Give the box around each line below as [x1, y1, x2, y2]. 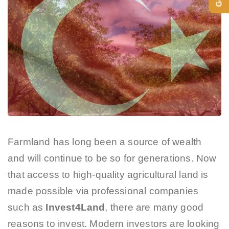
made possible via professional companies [8, 185, 199, 196]
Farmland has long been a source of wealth [8, 136, 202, 147]
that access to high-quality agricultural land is [8, 169, 209, 180]
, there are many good [105, 201, 204, 213]
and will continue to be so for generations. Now [8, 152, 217, 164]
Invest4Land [45, 201, 105, 213]
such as [8, 201, 46, 213]
